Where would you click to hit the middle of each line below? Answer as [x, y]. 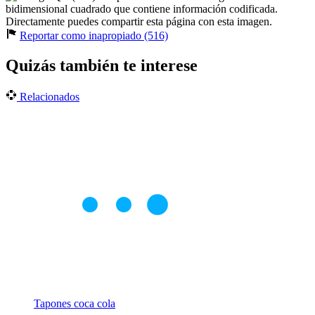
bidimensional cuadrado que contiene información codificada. [142, 8]
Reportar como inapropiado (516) [94, 35]
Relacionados [48, 96]
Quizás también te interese [102, 65]
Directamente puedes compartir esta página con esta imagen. [139, 21]
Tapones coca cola [75, 303]
